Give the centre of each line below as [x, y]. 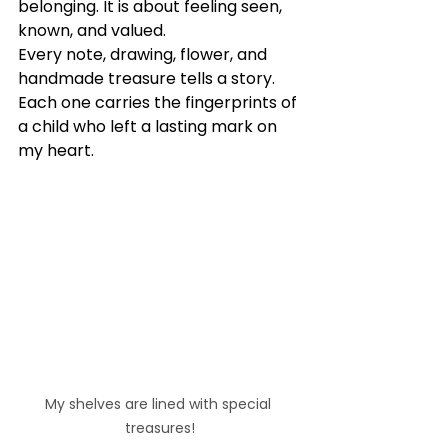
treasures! [160, 428]
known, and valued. [92, 31]
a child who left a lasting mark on [149, 127]
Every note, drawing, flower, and [144, 55]
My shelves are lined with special [160, 404]
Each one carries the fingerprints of [159, 103]
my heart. [56, 151]
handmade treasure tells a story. [148, 79]
